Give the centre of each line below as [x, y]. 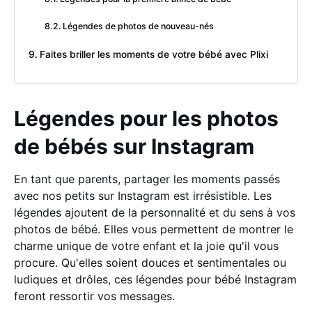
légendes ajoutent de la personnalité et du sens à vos [155, 212]
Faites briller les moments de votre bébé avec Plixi [154, 54]
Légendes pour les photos [146, 118]
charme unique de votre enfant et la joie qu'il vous [146, 245]
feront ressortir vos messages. [94, 296]
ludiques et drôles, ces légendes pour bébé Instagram [155, 279]
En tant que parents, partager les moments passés [147, 179]
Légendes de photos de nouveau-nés [139, 26]
